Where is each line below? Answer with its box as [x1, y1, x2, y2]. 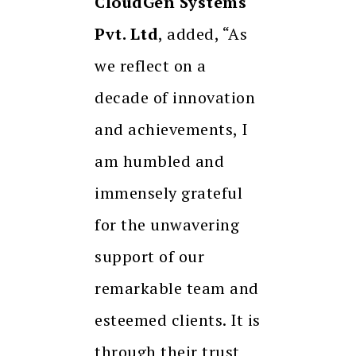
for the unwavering [95, 214, 239, 236]
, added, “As [158, 23, 247, 45]
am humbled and [95, 150, 224, 172]
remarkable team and [95, 277, 259, 300]
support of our [95, 246, 204, 268]
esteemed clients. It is [95, 309, 261, 331]
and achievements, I [95, 118, 248, 141]
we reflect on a [95, 55, 207, 77]
